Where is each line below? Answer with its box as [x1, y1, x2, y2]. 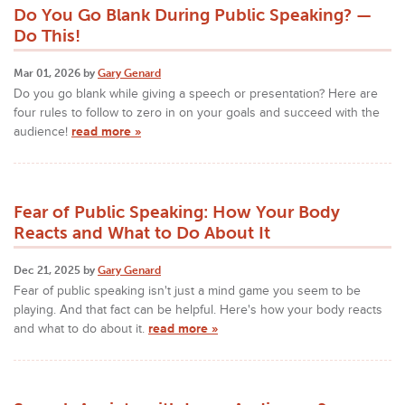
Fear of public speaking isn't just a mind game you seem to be [14, 282, 361, 298]
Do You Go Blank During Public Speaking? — [14, 4, 372, 25]
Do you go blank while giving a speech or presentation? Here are [14, 85, 378, 101]
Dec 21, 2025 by [14, 263, 98, 277]
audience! [14, 123, 71, 139]
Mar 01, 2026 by [14, 66, 98, 80]
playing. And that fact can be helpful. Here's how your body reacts [14, 301, 382, 317]
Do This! [14, 24, 80, 46]
